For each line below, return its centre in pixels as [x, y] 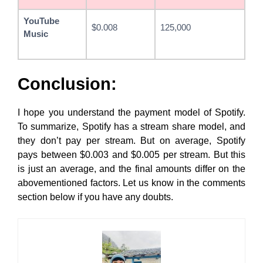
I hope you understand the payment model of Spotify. [131, 112]
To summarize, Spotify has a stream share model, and [131, 127]
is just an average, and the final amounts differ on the [131, 169]
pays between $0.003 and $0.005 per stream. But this [131, 155]
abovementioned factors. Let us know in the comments [131, 183]
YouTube [41, 21]
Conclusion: [67, 84]
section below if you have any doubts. [95, 197]
